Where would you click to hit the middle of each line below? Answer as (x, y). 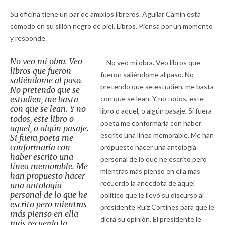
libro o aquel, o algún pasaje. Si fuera (156, 110)
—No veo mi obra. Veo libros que (150, 62)
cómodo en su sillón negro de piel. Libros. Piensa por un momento (111, 26)
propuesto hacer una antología (148, 147)
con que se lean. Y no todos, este (152, 98)
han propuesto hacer (47, 176)
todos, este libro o (42, 118)
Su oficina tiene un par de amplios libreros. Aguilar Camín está (105, 14)
